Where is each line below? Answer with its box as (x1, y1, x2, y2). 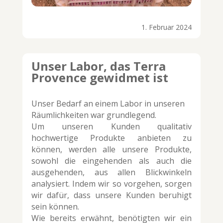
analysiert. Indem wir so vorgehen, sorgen (31, 178, 192, 190)
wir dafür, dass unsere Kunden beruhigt (31, 190, 192, 201)
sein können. (31, 201, 79, 213)
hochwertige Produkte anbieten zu (31, 132, 192, 144)
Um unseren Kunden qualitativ (31, 121, 192, 132)
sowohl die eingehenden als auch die (31, 155, 192, 167)
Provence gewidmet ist (31, 69, 168, 86)
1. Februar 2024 (141, 22, 192, 32)
